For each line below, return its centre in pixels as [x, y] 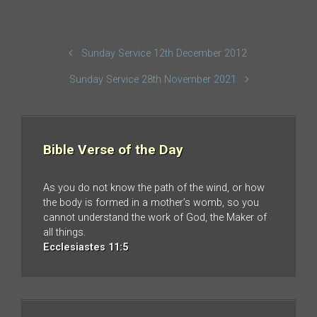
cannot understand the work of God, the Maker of [155, 218]
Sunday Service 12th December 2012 [165, 53]
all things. [64, 233]
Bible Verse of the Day [113, 149]
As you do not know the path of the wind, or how [154, 188]
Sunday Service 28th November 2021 [153, 79]
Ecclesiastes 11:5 [86, 248]
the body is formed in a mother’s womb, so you [151, 203]
